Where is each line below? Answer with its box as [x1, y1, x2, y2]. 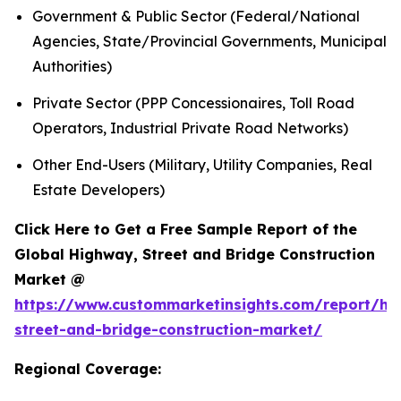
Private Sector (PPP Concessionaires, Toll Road [32, 93, 354, 112]
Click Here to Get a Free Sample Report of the [14, 220, 357, 239]
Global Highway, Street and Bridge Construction [14, 245, 375, 264]
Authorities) [32, 56, 112, 75]
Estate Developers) [32, 181, 165, 200]
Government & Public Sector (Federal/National [32, 6, 360, 25]
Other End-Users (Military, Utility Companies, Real [32, 156, 372, 175]
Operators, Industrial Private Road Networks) [32, 118, 348, 137]
